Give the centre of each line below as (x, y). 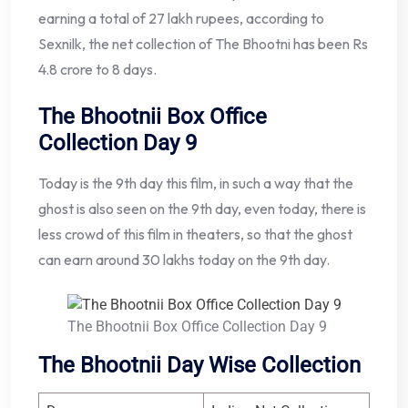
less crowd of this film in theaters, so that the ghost (195, 235)
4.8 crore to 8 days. (97, 70)
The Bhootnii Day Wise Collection (199, 366)
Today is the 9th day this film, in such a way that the (196, 184)
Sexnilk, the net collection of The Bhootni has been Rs (203, 44)
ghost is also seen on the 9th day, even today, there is (202, 209)
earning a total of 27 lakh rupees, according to (181, 19)
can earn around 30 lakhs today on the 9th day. (184, 260)
